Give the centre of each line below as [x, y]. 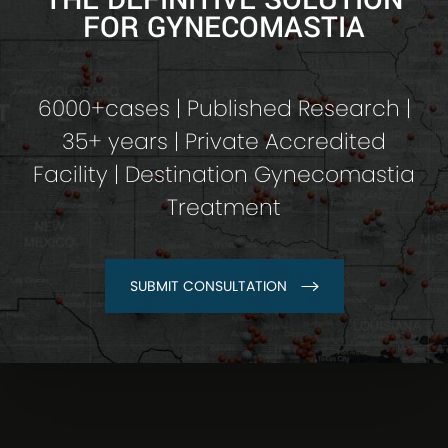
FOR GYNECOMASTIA [224, 28]
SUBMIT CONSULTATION [208, 286]
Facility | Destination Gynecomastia [224, 175]
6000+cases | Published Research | [224, 109]
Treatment [224, 208]
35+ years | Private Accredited [224, 142]
